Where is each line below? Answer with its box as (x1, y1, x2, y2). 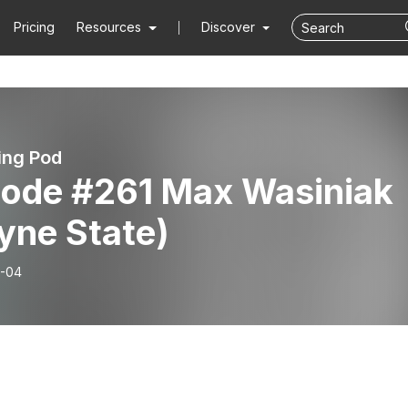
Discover (200, 19, 259, 35)
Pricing (14, 19, 56, 35)
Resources (76, 19, 142, 35)
